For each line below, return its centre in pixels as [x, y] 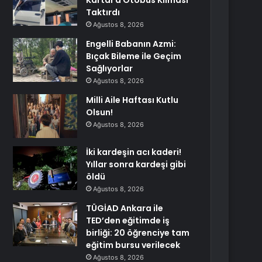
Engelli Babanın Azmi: [131, 44]
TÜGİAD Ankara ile [125, 208]
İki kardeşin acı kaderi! [134, 152]
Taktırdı [103, 12]
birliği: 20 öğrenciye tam [138, 233]
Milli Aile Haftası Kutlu [132, 100]
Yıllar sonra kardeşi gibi [136, 164]
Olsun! [100, 112]
